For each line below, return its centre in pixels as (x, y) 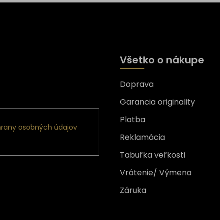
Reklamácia (142, 137)
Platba (133, 119)
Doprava (137, 84)
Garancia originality (157, 102)
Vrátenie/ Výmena (156, 172)
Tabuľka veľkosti (152, 155)
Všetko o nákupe (162, 60)
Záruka (133, 190)
